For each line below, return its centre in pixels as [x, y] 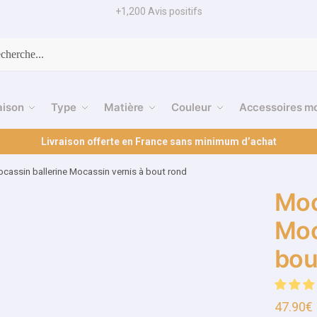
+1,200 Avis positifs [158, 11]
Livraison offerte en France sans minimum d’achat [158, 142]
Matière [124, 107]
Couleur [191, 107]
